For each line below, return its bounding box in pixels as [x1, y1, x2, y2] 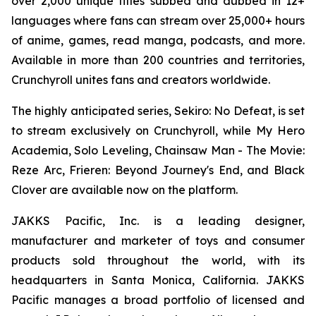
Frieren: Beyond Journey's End [69, 163, 240, 177]
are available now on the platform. [49, 183, 238, 197]
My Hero [256, 123, 305, 138]
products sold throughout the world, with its [11, 253, 305, 267]
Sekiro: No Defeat [174, 104, 272, 118]
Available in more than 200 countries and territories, [11, 53, 305, 67]
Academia [11, 143, 68, 157]
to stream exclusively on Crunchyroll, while [11, 123, 256, 138]
